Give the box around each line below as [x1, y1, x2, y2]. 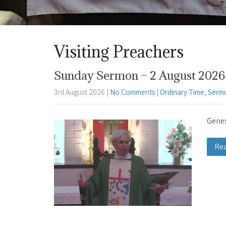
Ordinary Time [160, 87, 204, 97]
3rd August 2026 [54, 87, 105, 97]
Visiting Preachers [54, 41, 184, 63]
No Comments [110, 87, 155, 97]
